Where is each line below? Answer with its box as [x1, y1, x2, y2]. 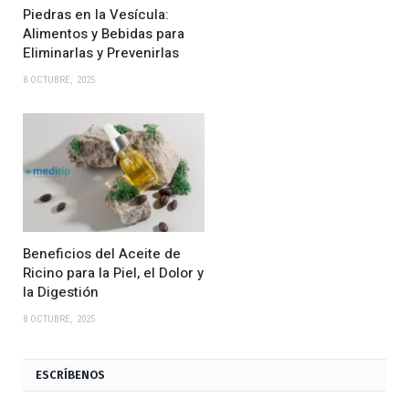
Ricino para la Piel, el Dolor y [23, 263, 204, 284]
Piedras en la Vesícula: [23, 4, 169, 25]
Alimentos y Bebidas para [23, 23, 184, 44]
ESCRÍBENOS [36, 368, 105, 383]
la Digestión [23, 282, 99, 303]
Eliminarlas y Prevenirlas [23, 42, 179, 63]
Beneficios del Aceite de [23, 244, 181, 265]
